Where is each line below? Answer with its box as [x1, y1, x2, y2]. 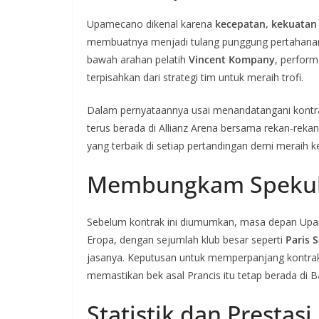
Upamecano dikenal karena [87, 17, 215, 31]
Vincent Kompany [189, 53, 275, 66]
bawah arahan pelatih [87, 53, 189, 66]
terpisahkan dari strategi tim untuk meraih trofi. [87, 70, 303, 84]
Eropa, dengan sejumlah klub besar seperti [87, 233, 286, 246]
